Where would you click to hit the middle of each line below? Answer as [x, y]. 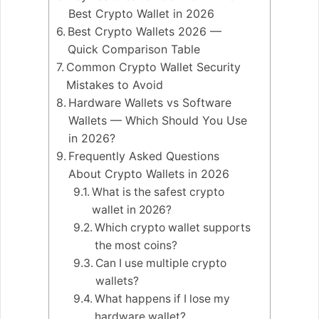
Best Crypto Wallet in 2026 [142, 13]
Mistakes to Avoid [115, 84]
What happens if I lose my [163, 298]
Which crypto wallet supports [173, 227]
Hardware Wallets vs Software [150, 102]
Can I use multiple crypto [161, 263]
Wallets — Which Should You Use [158, 120]
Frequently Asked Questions [144, 156]
